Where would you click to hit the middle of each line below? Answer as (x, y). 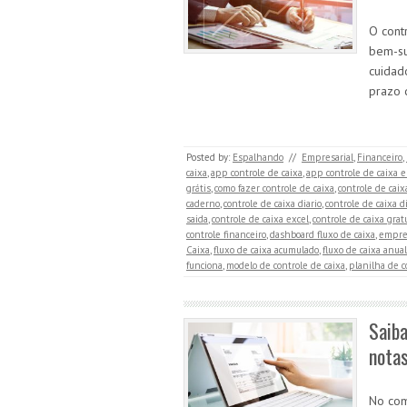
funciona (204, 265)
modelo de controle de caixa (286, 265)
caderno (203, 203)
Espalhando (258, 157)
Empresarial (328, 157)
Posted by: (209, 157)
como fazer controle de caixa (274, 188)
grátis (199, 188)
